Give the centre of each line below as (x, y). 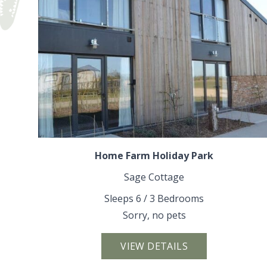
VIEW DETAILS (154, 246)
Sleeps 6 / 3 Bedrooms (154, 198)
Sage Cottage (154, 177)
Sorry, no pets (154, 215)
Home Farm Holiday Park (154, 155)
